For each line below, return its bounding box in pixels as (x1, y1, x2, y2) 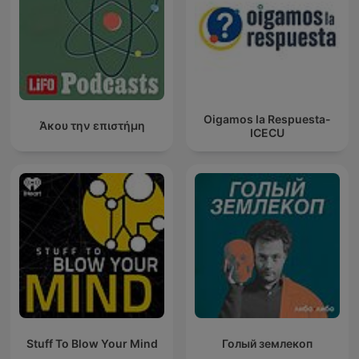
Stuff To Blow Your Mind (26, 337, 158, 351)
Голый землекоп (222, 337, 313, 351)
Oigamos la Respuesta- (204, 111, 331, 126)
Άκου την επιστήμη (38, 119, 145, 133)
